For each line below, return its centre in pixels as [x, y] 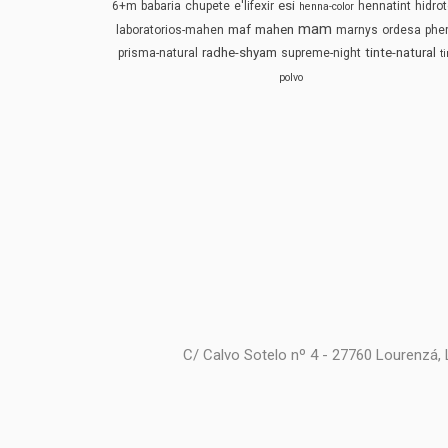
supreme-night [321, 52]
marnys [357, 29]
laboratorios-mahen [170, 29]
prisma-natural [158, 52]
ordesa [402, 29]
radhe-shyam [240, 52]
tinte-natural [401, 52]
